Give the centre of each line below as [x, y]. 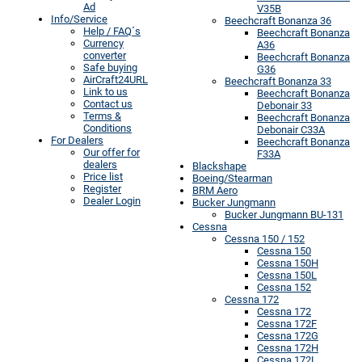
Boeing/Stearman [232, 178]
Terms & [102, 116]
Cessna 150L [287, 275]
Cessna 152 [284, 287]
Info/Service [79, 19]
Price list [103, 176]
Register [102, 188]
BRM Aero [215, 190]
